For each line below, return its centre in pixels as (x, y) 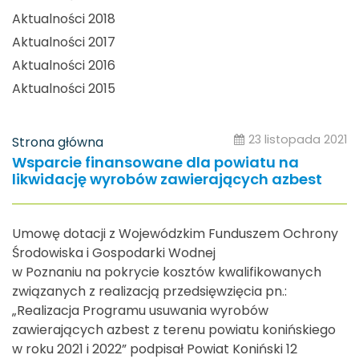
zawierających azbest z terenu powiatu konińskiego (174, 329)
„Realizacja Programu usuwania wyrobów (140, 310)
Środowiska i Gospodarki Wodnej (114, 252)
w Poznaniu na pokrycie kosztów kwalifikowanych (167, 272)
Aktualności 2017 (64, 42)
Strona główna (58, 142)
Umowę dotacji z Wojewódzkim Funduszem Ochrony (175, 233)
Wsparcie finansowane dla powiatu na (155, 162)
